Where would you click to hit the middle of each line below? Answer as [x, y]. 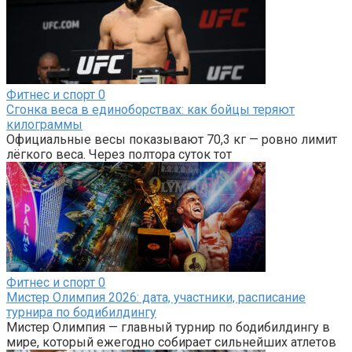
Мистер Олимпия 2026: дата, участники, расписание [156, 297]
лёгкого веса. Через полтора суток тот [119, 154]
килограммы [44, 124]
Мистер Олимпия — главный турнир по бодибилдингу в [168, 327]
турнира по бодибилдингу [81, 312]
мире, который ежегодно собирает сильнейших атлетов [171, 342]
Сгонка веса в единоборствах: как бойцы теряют [150, 109]
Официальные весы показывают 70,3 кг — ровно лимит [172, 139]
